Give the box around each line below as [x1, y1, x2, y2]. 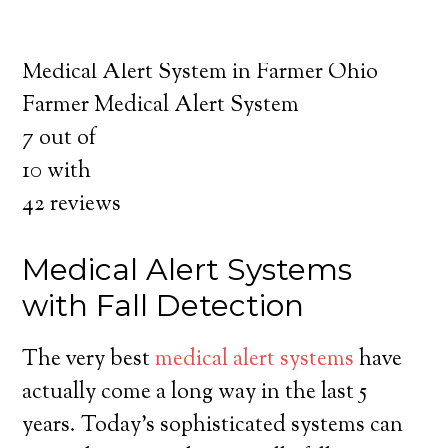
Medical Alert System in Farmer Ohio [22, 57, 379, 89]
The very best [22, 344, 156, 376]
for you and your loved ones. [22, 24, 291, 56]
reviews [45, 189, 122, 221]
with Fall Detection [22, 287, 305, 324]
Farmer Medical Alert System [22, 90, 300, 122]
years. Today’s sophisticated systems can [22, 410, 404, 442]
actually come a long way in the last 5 [22, 377, 368, 409]
